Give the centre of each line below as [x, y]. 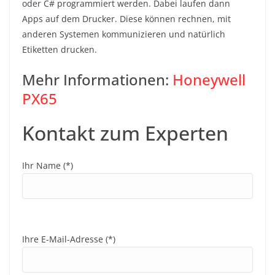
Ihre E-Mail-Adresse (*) [69, 239]
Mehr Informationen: [97, 80]
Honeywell [209, 80]
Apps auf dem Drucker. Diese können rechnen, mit [126, 19]
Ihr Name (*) [48, 166]
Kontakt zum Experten [125, 133]
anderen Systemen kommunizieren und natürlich [124, 34]
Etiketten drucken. [60, 50]
